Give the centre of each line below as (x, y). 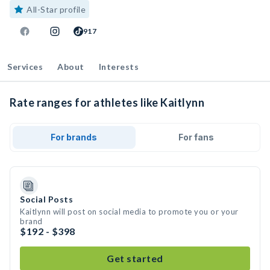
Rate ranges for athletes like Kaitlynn (107, 102)
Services (25, 67)
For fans (196, 137)
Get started (135, 258)
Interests (118, 67)
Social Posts (46, 199)
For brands (74, 137)
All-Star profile (56, 9)
